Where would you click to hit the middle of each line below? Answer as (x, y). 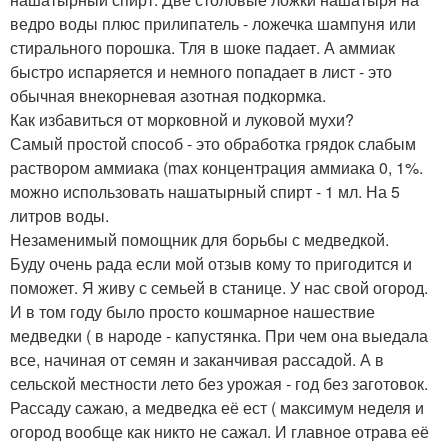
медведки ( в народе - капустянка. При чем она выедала (219, 336)
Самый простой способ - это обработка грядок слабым (213, 144)
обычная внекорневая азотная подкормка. (168, 96)
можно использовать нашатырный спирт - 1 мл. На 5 (205, 192)
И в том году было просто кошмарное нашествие (192, 312)
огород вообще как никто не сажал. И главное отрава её (219, 432)
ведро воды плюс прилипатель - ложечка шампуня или (213, 24)
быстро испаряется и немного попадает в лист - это (201, 72)
